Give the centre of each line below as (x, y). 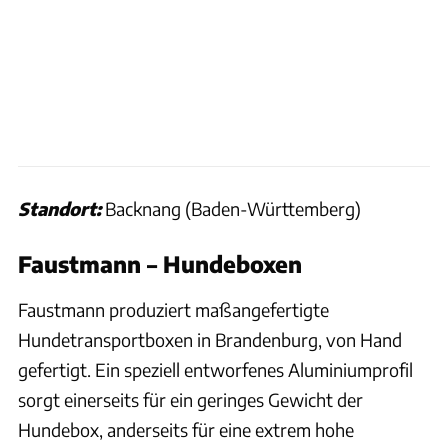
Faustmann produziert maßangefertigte (173, 309)
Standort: (59, 208)
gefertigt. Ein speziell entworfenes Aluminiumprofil (215, 369)
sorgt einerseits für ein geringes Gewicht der (190, 399)
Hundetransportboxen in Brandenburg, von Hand (210, 339)
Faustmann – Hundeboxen (160, 263)
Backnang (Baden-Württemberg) (231, 208)
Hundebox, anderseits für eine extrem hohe (186, 429)
